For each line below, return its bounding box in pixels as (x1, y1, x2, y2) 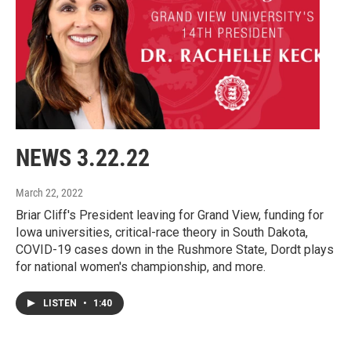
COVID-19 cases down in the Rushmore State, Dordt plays (16, 241, 334, 257)
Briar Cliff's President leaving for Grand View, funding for (16, 207, 324, 223)
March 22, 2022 (16, 186, 83, 199)
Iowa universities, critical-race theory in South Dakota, (16, 224, 308, 240)
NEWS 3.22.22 (16, 143, 150, 172)
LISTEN (43, 297, 79, 309)
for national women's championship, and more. (16, 259, 266, 274)
